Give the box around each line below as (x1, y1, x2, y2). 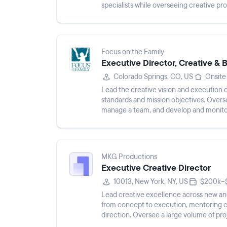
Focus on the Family (101, 47, 164, 57)
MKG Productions (101, 152, 157, 162)
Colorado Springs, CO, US (113, 72, 193, 82)
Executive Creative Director (101, 162, 211, 174)
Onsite (205, 72, 226, 82)
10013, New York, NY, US (113, 177, 188, 186)
